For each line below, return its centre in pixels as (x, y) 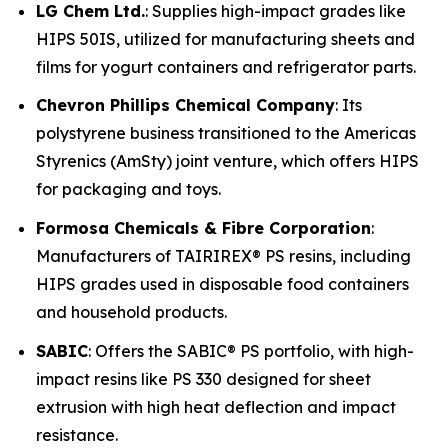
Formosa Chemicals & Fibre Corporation (203, 228)
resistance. (77, 434)
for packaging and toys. (128, 189)
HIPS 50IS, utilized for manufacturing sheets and (225, 38)
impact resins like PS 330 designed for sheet (203, 378)
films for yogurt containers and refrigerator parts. (226, 66)
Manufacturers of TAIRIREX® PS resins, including (223, 256)
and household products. (131, 312)
